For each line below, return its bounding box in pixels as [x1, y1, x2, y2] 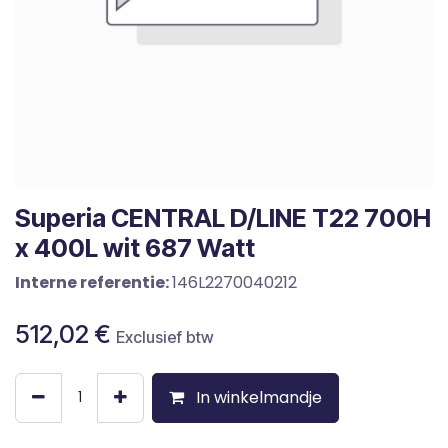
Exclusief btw [116, 326, 214, 347]
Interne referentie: [15, 270, 172, 294]
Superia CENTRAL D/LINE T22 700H [15, 202, 431, 233]
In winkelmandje [192, 385, 322, 409]
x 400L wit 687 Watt [15, 232, 255, 263]
